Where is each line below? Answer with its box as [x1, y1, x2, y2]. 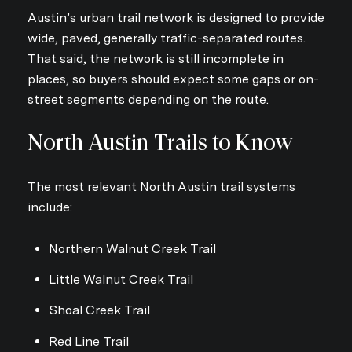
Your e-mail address [201, 182, 317, 198]
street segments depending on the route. [27, 91, 269, 107]
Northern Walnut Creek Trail [48, 240, 216, 256]
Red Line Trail [48, 333, 129, 349]
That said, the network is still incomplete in [27, 50, 284, 66]
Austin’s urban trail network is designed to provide [27, 9, 324, 25]
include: [27, 199, 72, 214]
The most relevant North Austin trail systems [27, 178, 295, 194]
